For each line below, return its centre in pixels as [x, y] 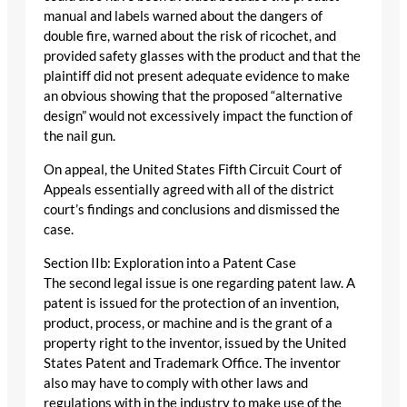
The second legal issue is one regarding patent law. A [199, 283]
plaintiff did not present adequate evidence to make [197, 76]
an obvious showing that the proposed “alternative [193, 96]
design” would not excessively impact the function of [198, 116]
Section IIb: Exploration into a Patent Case [170, 263]
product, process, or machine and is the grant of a [188, 323]
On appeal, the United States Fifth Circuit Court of [193, 169]
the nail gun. [79, 136]
